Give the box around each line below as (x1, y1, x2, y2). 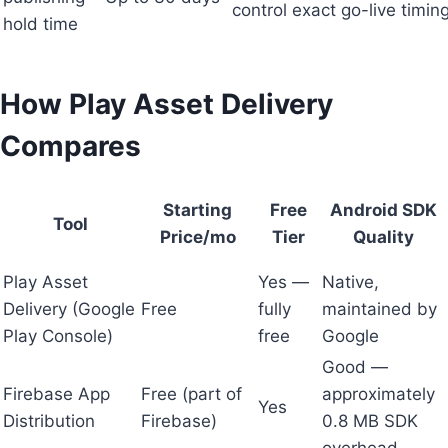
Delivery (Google (3, 298, 135, 319)
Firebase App (3, 383, 110, 404)
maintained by (322, 298, 437, 319)
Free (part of (141, 383, 242, 404)
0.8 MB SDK (322, 410, 418, 431)
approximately (322, 383, 435, 404)
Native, (322, 271, 379, 292)
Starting (163, 199, 232, 220)
